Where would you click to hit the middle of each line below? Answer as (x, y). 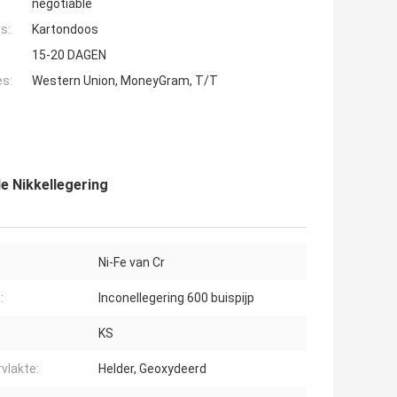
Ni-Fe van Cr (132, 263)
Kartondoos (65, 30)
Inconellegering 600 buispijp (176, 298)
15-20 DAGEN (69, 55)
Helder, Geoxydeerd (152, 369)
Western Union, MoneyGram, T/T (125, 81)
